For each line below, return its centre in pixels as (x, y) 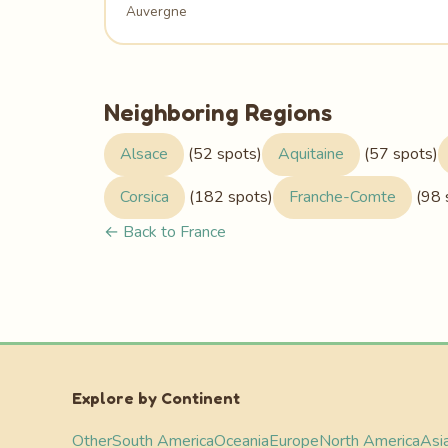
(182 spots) (229, 196)
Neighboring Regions (218, 112)
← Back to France (165, 231)
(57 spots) (399, 153)
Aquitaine (311, 153)
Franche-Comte (342, 196)
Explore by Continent (156, 397)
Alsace (144, 153)
